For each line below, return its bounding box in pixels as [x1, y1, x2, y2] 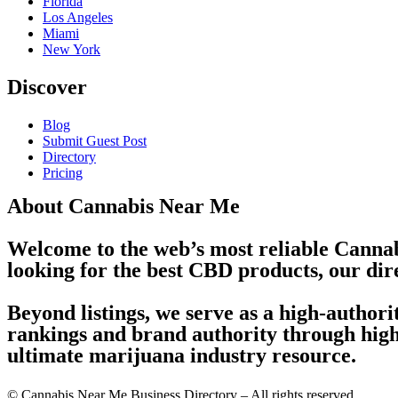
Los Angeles [43, 10, 113, 26]
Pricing [43, 164, 83, 180]
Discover [7, 76, 87, 99]
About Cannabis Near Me [7, 194, 240, 218]
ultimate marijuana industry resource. [7, 343, 356, 367]
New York [43, 42, 100, 58]
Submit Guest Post [43, 132, 147, 148]
